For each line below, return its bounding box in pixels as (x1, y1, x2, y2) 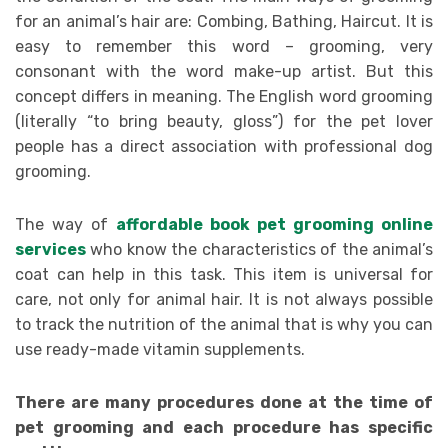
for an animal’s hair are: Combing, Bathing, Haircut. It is (15, 12, 433, 32)
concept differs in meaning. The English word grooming (15, 87, 433, 107)
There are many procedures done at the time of (15, 393, 433, 413)
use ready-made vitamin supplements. (15, 340, 305, 360)
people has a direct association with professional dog (15, 137, 433, 157)
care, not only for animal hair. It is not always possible (15, 290, 433, 310)
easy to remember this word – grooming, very (15, 37, 433, 57)
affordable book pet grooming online (116, 215, 433, 235)
